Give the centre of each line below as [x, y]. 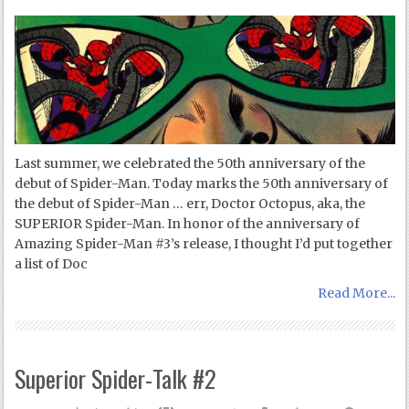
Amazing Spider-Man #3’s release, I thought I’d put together [204, 243]
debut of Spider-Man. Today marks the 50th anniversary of [202, 183]
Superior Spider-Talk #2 [116, 378]
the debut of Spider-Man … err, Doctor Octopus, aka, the [190, 203]
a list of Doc [52, 263]
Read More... [356, 293]
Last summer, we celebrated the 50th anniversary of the [190, 163]
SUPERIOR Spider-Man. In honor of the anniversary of [188, 223]
